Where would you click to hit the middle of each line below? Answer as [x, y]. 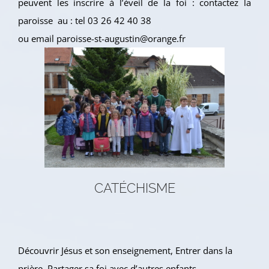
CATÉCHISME [134, 188]
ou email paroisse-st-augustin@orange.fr [102, 39]
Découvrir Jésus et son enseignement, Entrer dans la [125, 250]
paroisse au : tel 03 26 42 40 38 [85, 21]
